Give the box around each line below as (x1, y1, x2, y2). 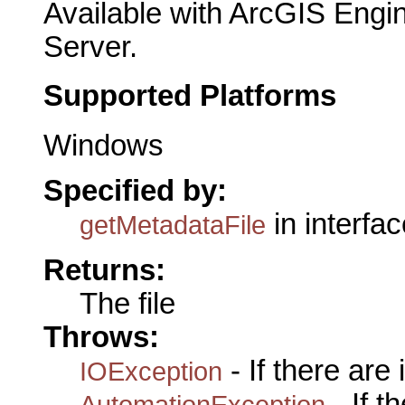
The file (80, 287, 175, 320)
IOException (80, 355, 222, 386)
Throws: (43, 320, 159, 353)
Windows (43, 128, 164, 162)
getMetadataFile (80, 210, 266, 240)
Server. (43, 30, 137, 63)
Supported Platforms (43, 80, 336, 113)
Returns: (43, 253, 165, 287)
